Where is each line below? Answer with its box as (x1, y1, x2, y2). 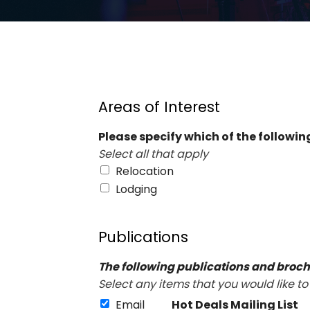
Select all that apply (98, 146, 208, 162)
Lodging (116, 181, 157, 197)
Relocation (116, 163, 174, 179)
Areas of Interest (98, 97, 220, 117)
